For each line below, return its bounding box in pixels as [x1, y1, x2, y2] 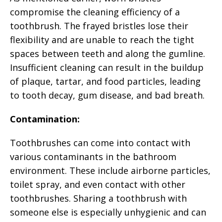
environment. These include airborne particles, [10, 164, 211, 176]
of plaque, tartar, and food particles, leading [10, 75, 201, 87]
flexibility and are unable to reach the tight [10, 33, 194, 46]
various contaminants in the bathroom [10, 150, 176, 163]
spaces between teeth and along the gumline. [10, 47, 205, 59]
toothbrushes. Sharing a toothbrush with [10, 192, 187, 204]
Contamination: [10, 112, 80, 125]
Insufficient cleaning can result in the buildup [10, 61, 204, 73]
